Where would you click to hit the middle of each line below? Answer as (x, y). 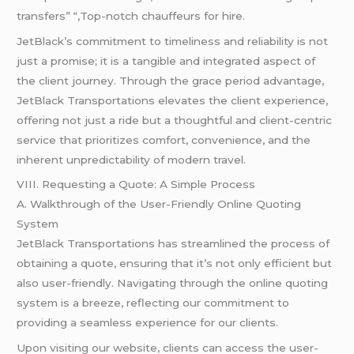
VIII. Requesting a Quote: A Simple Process (136, 185)
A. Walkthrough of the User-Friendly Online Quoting (159, 204)
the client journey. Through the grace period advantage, (171, 80)
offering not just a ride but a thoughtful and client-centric (175, 120)
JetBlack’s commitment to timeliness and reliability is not (173, 41)
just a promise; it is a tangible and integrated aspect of (166, 60)
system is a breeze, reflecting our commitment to (153, 303)
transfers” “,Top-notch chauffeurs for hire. (131, 15)
